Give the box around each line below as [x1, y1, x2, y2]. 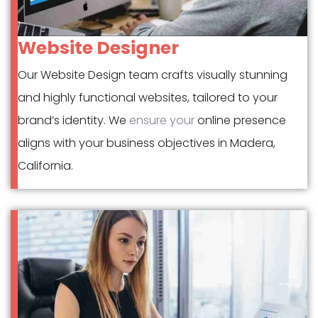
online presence [194, 111, 286, 128]
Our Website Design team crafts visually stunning [18, 66, 287, 83]
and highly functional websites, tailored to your [18, 89, 278, 106]
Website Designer [18, 35, 179, 60]
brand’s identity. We [18, 111, 129, 128]
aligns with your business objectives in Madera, [18, 134, 275, 151]
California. [18, 157, 73, 174]
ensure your [129, 111, 194, 128]
